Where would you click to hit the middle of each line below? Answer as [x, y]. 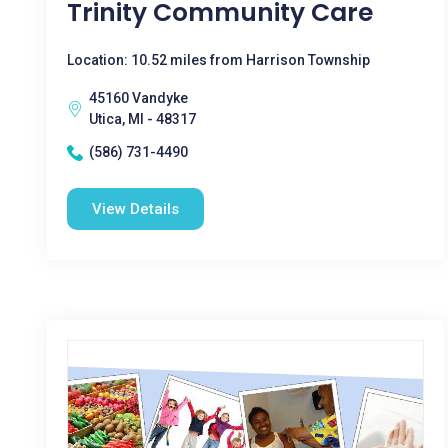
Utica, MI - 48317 [142, 119]
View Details [135, 209]
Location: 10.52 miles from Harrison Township [218, 60]
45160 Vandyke [138, 98]
